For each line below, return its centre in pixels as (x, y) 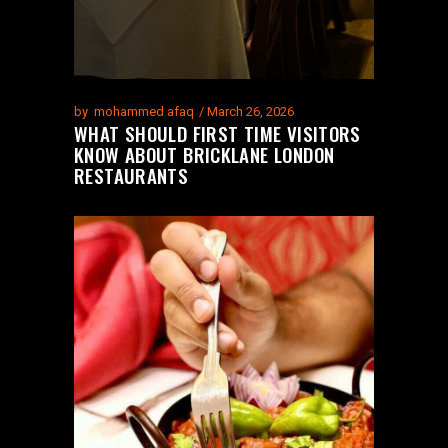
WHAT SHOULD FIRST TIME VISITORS (217, 132)
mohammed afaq (144, 111)
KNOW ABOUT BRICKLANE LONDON (204, 153)
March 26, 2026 (250, 111)
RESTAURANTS (131, 174)
